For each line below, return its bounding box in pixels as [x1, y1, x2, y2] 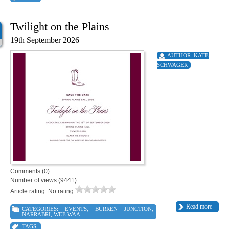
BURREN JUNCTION [95, 205, 152, 212]
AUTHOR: [167, 52, 194, 59]
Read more [186, 203, 212, 211]
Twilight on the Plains [10, 20, 109, 33]
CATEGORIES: [22, 205, 65, 212]
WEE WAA [54, 211, 80, 218]
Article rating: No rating [10, 188, 75, 195]
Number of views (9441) [10, 177, 77, 185]
